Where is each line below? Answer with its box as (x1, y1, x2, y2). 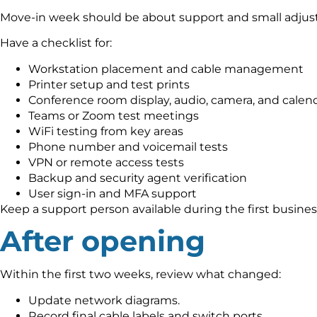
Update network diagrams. (28, 293, 180, 307)
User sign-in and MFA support (28, 186, 197, 200)
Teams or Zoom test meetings (28, 108, 199, 122)
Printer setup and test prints (28, 77, 190, 91)
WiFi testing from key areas (28, 124, 183, 138)
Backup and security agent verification (28, 171, 247, 185)
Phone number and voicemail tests (28, 139, 228, 154)
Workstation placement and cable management (28, 62, 304, 76)
